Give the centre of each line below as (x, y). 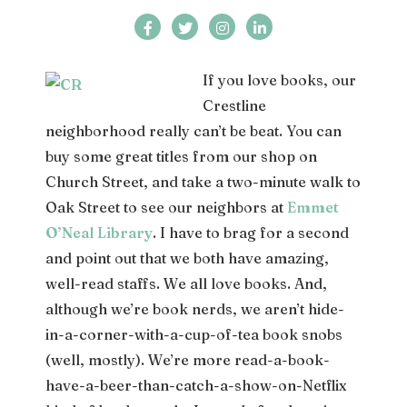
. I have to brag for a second (251, 233)
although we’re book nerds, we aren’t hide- (195, 309)
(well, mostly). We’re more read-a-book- (188, 360)
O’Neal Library (99, 233)
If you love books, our (279, 80)
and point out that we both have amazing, (187, 258)
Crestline (234, 106)
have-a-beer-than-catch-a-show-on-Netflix (196, 386)
